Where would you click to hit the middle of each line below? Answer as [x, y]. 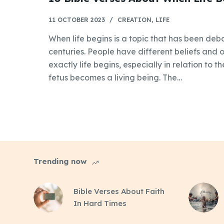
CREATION [135, 19]
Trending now [60, 161]
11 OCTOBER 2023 [77, 19]
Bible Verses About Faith [119, 191]
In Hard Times [100, 203]
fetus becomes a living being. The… [115, 77]
